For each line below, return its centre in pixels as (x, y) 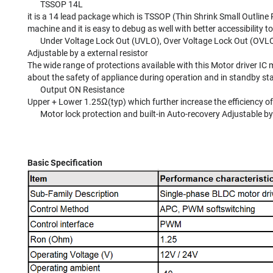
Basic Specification (65, 163)
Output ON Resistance (76, 90)
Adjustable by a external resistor (88, 53)
